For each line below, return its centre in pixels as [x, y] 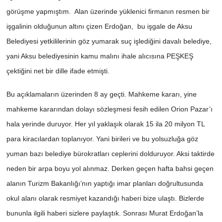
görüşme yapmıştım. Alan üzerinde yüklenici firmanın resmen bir [108, 11]
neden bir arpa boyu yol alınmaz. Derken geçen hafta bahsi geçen [110, 168]
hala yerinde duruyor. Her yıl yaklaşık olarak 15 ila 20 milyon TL [105, 124]
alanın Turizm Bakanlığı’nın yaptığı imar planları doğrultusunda [105, 183]
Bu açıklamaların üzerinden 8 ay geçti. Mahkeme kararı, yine [101, 94]
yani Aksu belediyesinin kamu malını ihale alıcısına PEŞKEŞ [100, 56]
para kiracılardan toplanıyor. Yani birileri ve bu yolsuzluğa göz [102, 139]
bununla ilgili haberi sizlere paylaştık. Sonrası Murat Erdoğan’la [105, 213]
